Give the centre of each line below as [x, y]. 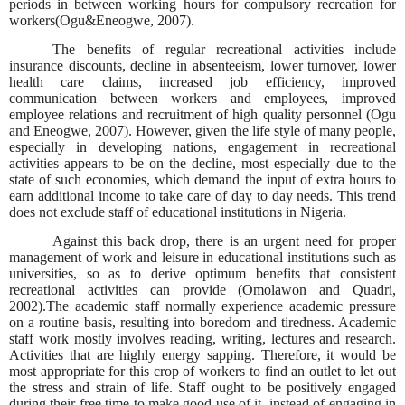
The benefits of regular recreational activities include [224, 49]
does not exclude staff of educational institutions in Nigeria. [178, 212]
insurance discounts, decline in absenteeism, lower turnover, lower [202, 65]
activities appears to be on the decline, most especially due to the [202, 163]
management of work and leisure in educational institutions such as [202, 257]
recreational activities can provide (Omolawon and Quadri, [202, 289]
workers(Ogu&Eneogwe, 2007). [102, 20]
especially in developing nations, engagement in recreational [202, 146]
